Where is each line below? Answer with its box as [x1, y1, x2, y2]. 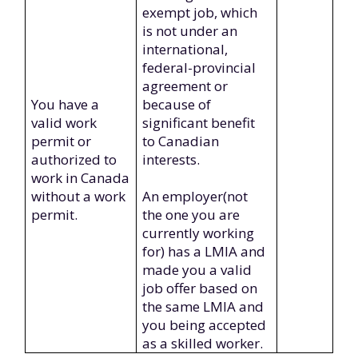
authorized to [31, 150, 117, 169]
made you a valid [142, 261, 253, 279]
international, [142, 40, 229, 58]
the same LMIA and [142, 297, 265, 316]
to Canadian [142, 132, 220, 150]
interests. [142, 150, 201, 169]
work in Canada [31, 169, 130, 187]
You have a [31, 95, 100, 113]
